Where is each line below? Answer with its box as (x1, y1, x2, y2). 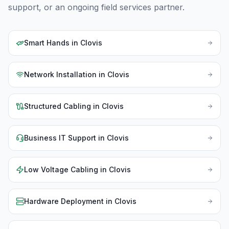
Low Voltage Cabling (24, 165, 98, 174)
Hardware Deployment (24, 197, 104, 205)
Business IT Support (24, 133, 96, 142)
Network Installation (24, 70, 97, 79)
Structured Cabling (24, 102, 91, 110)
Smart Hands (24, 38, 70, 47)
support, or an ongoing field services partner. (8, 2, 185, 12)
